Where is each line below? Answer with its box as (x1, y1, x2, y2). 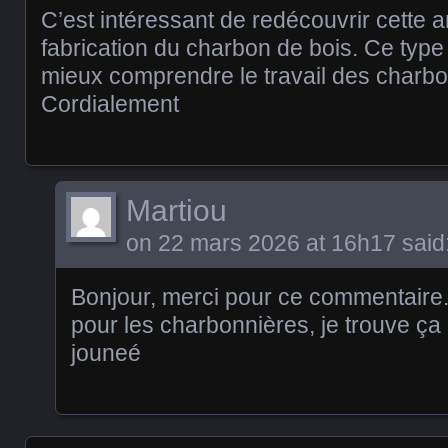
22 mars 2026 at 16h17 (158, 230, 396, 256)
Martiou (126, 194, 227, 227)
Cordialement (41, 91, 179, 117)
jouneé (71, 340, 141, 366)
